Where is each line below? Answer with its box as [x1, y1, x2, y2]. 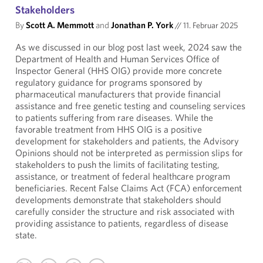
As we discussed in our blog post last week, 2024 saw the [15, 41, 242, 53]
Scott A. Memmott [26, 19, 94, 31]
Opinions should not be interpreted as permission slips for [15, 147, 243, 159]
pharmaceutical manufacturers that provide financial [15, 88, 221, 100]
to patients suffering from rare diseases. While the [15, 112, 213, 123]
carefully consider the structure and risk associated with [15, 205, 234, 217]
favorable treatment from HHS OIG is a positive [15, 123, 202, 135]
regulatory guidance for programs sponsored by [15, 76, 203, 88]
